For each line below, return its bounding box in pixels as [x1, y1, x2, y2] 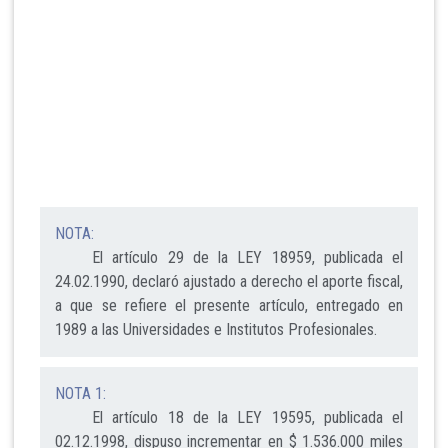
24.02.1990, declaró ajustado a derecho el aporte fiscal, [55, 272, 403, 292]
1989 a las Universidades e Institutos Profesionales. [55, 320, 377, 340]
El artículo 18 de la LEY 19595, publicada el [55, 408, 403, 428]
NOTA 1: [55, 384, 106, 404]
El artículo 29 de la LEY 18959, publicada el [55, 248, 403, 268]
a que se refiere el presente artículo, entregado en [55, 296, 403, 316]
